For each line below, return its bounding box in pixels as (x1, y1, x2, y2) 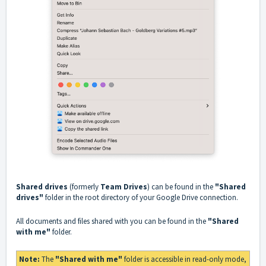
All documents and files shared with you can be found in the (16, 216, 208, 226)
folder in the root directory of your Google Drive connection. (45, 192, 238, 202)
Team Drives (100, 181, 147, 192)
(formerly (68, 181, 100, 192)
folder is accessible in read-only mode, (124, 254, 246, 264)
